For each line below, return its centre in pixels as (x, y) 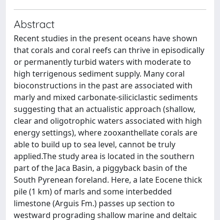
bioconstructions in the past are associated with (103, 85)
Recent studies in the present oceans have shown (106, 38)
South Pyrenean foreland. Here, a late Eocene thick (108, 180)
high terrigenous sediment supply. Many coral (99, 74)
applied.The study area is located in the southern (104, 156)
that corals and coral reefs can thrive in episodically (109, 50)
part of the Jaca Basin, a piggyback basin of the (100, 168)
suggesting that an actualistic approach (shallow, (105, 109)
